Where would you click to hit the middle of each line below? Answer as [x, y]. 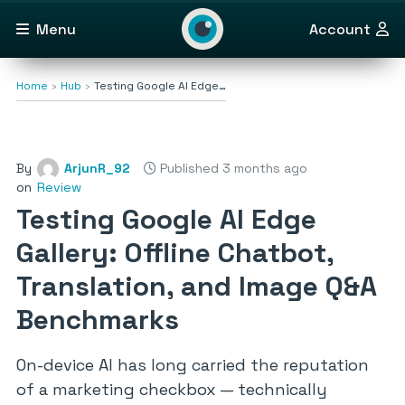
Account [340, 29]
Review [59, 187]
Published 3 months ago [232, 168]
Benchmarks [98, 320]
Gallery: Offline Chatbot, [175, 253]
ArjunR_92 [97, 168]
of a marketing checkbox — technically [172, 389]
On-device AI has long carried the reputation [193, 365]
